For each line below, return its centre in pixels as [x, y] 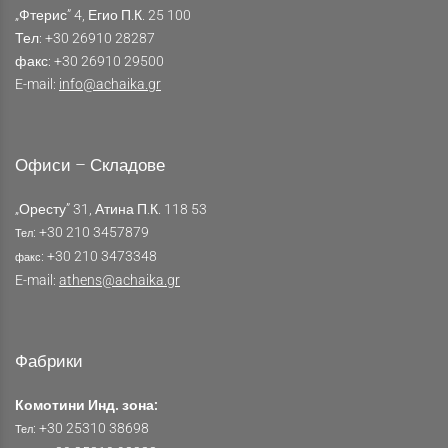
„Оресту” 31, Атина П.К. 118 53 [111, 209]
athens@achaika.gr [119, 280]
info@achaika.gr [110, 84]
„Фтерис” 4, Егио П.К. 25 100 [103, 15]
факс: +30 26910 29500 [89, 61]
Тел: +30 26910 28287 [85, 38]
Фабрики [49, 361]
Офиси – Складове [90, 165]
